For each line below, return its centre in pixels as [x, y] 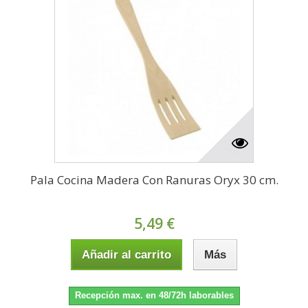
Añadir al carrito [126, 255]
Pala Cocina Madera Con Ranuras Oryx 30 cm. [154, 180]
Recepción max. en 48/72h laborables [154, 296]
